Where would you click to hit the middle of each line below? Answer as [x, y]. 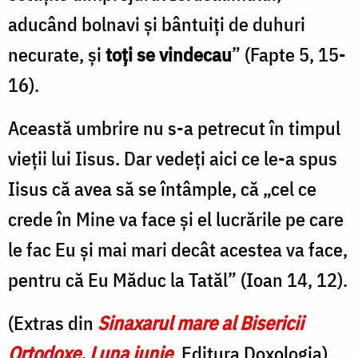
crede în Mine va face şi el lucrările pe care [176, 219]
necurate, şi [55, 54]
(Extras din [53, 322]
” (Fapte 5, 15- [289, 54]
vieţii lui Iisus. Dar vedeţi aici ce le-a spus [173, 158]
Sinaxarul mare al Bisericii [201, 322]
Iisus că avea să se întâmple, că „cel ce [162, 188]
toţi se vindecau [167, 54]
